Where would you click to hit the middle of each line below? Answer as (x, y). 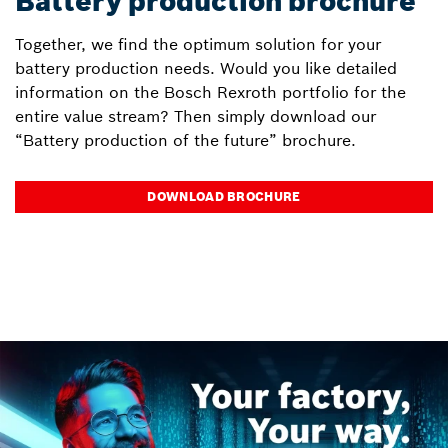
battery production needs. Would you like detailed (206, 67)
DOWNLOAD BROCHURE (224, 196)
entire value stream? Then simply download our (195, 115)
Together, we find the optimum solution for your (198, 43)
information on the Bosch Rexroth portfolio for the (210, 91)
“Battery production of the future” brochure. (185, 139)
